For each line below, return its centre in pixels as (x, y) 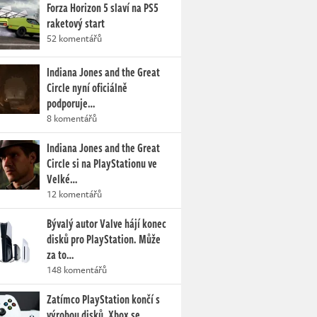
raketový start (76, 24)
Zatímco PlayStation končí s (103, 300)
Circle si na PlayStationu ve (102, 164)
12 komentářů (74, 194)
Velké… (62, 179)
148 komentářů (77, 270)
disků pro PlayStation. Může (104, 240)
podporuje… (71, 104)
